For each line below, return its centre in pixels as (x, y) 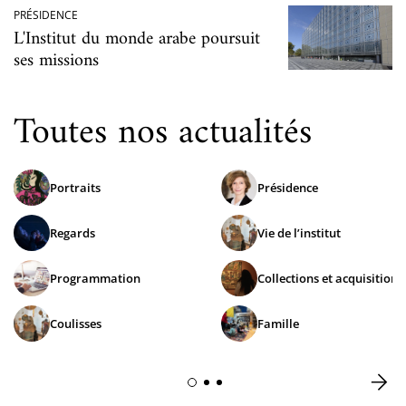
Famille (278, 323)
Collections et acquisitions (330, 278)
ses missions (56, 61)
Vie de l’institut (299, 232)
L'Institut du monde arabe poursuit (137, 39)
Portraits (75, 187)
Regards (72, 232)
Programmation (95, 278)
